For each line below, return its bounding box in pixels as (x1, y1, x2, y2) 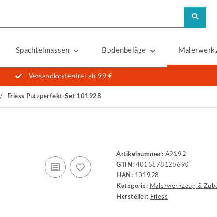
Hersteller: (116, 194, 149, 200)
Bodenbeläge (102, 47, 146, 54)
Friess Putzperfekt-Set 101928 (7, 93, 101, 100)
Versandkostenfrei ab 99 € (28, 73, 113, 80)
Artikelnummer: (116, 151, 165, 157)
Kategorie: (116, 183, 150, 189)
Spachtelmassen (15, 47, 70, 54)
